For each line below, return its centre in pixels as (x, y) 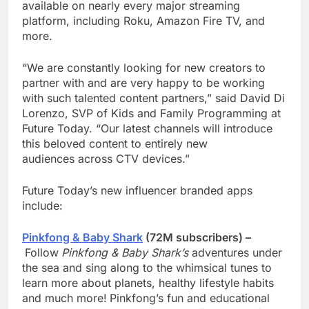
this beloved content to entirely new (115, 144)
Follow (42, 253)
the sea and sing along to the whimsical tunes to (147, 268)
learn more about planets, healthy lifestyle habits (148, 283)
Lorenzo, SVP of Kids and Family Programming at (151, 113)
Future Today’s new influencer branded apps (137, 191)
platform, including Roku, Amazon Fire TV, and (143, 21)
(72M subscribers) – (197, 238)
